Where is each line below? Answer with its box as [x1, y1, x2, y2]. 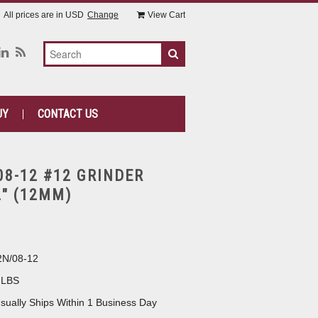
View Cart [148, 10, 185, 20]
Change [87, 10, 119, 20]
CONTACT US [37, 107, 98, 121]
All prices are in [4, 10, 65, 20]
